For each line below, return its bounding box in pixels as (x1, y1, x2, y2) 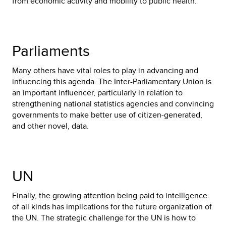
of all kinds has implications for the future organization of (12, 201, 212, 212)
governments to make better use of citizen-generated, (12, 109, 202, 121)
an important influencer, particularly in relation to (12, 87, 183, 98)
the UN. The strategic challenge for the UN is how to (12, 212, 196, 223)
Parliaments (12, 40, 90, 61)
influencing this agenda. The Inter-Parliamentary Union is (12, 76, 211, 87)
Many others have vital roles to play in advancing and (12, 65, 198, 76)
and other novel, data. (12, 120, 89, 132)
